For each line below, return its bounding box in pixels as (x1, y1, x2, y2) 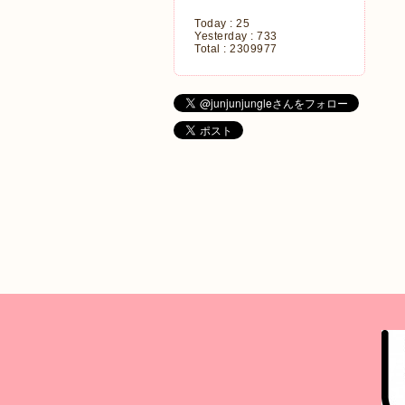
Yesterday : (194, 30, 257, 42)
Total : (194, 42, 230, 55)
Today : (194, 17, 236, 30)
